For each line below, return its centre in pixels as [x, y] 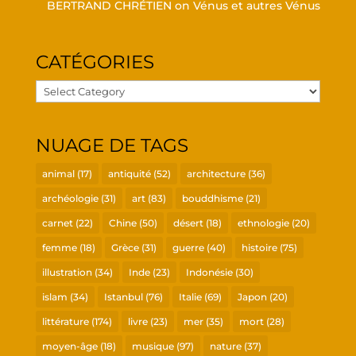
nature [225, 346]
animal [58, 173]
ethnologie [263, 222]
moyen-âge [70, 346]
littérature [65, 321]
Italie [190, 296]
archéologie [70, 198]
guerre [188, 247]
